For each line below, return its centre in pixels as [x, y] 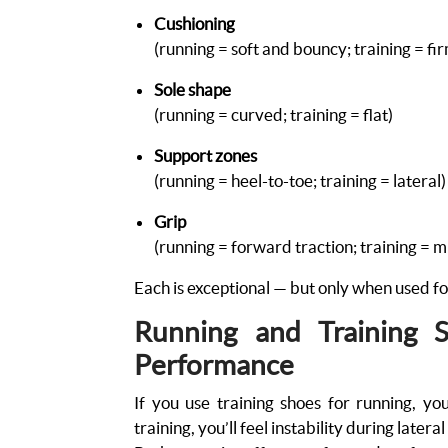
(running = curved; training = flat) [275, 114]
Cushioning [195, 23]
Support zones [206, 155]
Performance [214, 364]
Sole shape [193, 89]
